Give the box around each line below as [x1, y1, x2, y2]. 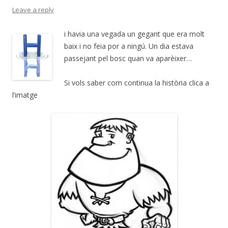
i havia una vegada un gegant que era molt [64, 28, 205, 39]
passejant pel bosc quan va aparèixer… [64, 53, 192, 63]
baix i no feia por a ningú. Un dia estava [64, 41, 193, 51]
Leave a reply [12, 5, 54, 14]
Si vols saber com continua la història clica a [64, 77, 209, 88]
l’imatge [12, 90, 38, 100]
